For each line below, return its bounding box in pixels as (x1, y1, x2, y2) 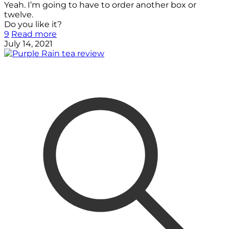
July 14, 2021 (4, 39, 53, 49)
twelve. (4, 10, 33, 20)
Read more (11, 29, 57, 39)
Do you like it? (4, 19, 62, 30)
